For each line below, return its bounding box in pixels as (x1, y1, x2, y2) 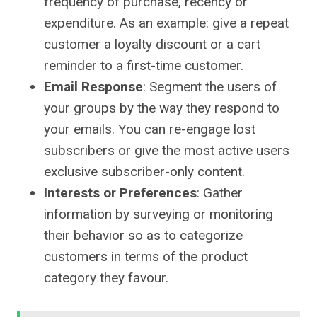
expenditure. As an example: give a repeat (44, 15, 289, 32)
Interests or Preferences (44, 185, 197, 202)
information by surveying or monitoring (44, 206, 273, 223)
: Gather (197, 185, 243, 202)
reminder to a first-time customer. (44, 57, 243, 74)
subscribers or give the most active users (44, 142, 289, 159)
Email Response (44, 79, 143, 96)
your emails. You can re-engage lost (44, 121, 255, 138)
